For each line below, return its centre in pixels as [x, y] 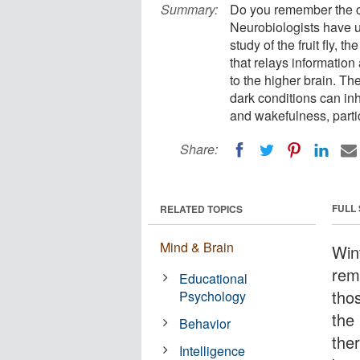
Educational [214, 278]
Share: [199, 149]
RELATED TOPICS [201, 209]
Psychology [213, 296]
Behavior [205, 323]
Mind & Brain [197, 247]
